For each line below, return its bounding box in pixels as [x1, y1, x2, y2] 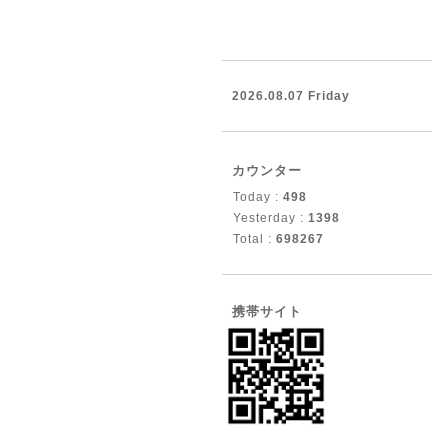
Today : [233, 190, 283, 204]
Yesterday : [233, 211, 308, 225]
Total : [233, 232, 276, 246]
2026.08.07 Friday [232, 89, 350, 103]
